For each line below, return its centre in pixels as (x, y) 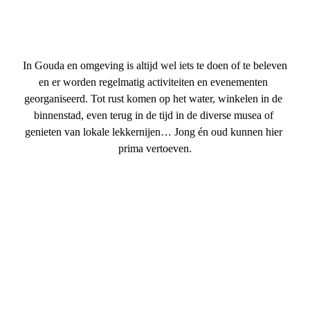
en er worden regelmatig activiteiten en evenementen (154, 82)
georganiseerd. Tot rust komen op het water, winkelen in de (154, 98)
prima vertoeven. (155, 148)
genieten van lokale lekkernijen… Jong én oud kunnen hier (153, 131)
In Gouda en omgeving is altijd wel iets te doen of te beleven (155, 65)
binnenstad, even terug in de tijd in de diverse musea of (153, 115)
